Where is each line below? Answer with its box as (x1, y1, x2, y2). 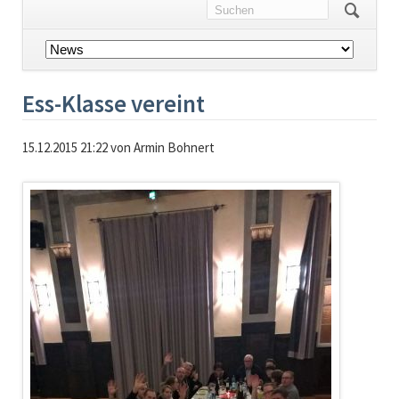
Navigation (21, 39, 82, 57)
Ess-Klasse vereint (21, 88, 205, 119)
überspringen (21, 59, 97, 77)
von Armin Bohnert (107, 139, 215, 157)
